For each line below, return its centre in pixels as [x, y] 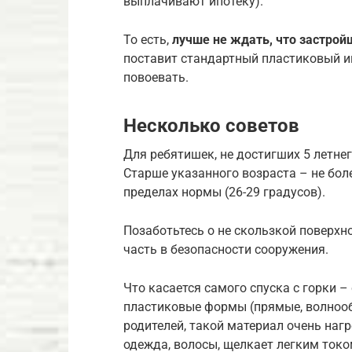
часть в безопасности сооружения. [226, 250]
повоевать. [156, 78]
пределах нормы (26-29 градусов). [224, 192]
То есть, [148, 40]
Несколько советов [211, 126]
